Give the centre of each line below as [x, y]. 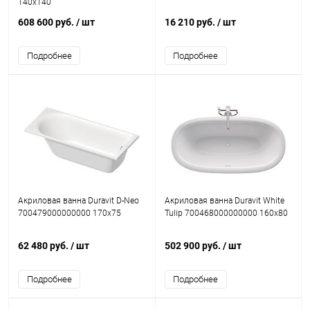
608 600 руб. [47, 22]
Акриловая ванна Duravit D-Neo [79, 201]
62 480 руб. [44, 246]
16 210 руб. [191, 22]
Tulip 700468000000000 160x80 [226, 213]
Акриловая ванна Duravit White [224, 201]
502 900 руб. [193, 246]
